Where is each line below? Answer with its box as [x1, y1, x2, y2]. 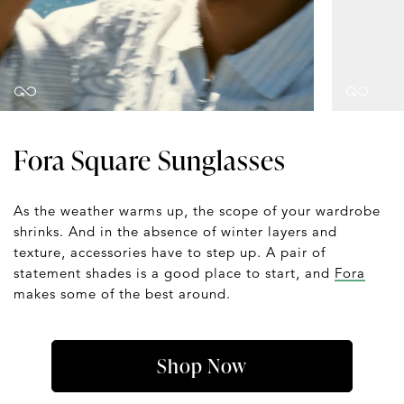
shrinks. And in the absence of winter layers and [14, 222, 337, 240]
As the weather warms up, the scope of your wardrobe [14, 201, 381, 219]
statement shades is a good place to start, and [14, 263, 335, 281]
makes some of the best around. [14, 284, 231, 302]
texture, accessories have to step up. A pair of [14, 243, 326, 261]
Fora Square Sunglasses [14, 140, 286, 179]
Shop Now [156, 351, 247, 380]
